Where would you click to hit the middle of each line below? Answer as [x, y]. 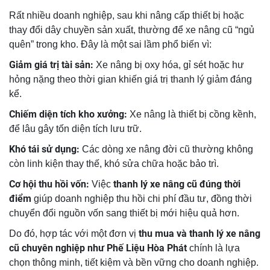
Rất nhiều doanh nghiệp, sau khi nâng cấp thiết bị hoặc [127, 16]
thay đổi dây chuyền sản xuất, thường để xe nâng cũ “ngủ [132, 30]
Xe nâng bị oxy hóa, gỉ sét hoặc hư [169, 65]
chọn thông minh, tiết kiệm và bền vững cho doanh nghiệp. [134, 263]
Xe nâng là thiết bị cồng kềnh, [192, 115]
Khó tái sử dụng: [44, 149]
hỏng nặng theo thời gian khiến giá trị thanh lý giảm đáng [130, 80]
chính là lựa [213, 248]
